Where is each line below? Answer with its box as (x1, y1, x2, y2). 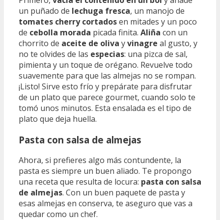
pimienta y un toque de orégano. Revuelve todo (19, 59, 192, 70)
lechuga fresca (72, 5, 130, 16)
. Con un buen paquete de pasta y (62, 187, 185, 198)
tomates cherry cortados (19, 16, 117, 27)
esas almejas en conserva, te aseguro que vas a (19, 198, 192, 209)
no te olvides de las (19, 48, 90, 59)
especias (90, 48, 124, 59)
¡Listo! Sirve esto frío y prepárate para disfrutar (19, 81, 192, 92)
